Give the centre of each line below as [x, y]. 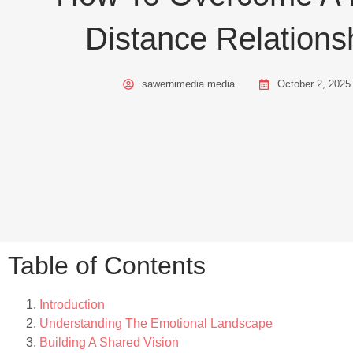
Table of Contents [107, 266]
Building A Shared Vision [109, 343]
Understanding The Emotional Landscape [156, 324]
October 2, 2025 [314, 84]
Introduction [72, 305]
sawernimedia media [188, 84]
